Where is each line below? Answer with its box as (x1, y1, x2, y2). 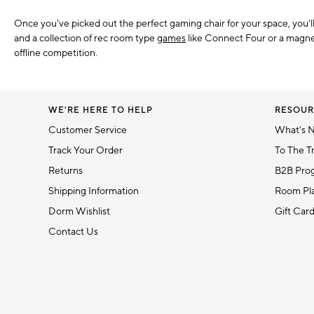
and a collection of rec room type (14, 32, 157, 46)
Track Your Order (48, 144, 123, 158)
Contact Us (48, 226, 99, 239)
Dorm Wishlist (48, 205, 111, 219)
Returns (48, 165, 83, 178)
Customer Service (48, 124, 128, 137)
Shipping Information (48, 185, 139, 198)
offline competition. (14, 47, 97, 60)
